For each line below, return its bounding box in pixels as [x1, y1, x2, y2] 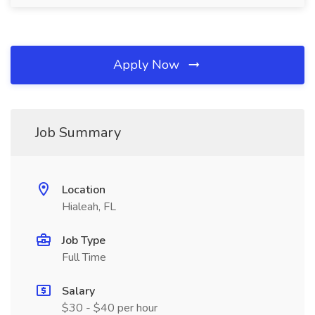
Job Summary [35, 123, 121, 142]
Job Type [62, 233, 105, 248]
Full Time [62, 250, 106, 265]
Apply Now [113, 56, 183, 73]
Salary [62, 283, 95, 299]
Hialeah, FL [62, 199, 116, 214]
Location [62, 182, 105, 198]
